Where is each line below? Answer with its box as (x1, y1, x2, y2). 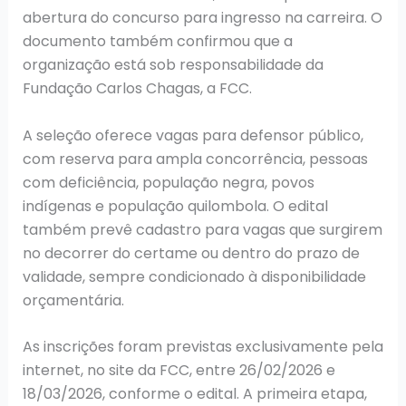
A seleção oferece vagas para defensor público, (22, 124, 363, 146)
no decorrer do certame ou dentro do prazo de (22, 242, 360, 264)
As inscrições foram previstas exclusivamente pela (22, 336, 383, 358)
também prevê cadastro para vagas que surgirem (22, 218, 382, 240)
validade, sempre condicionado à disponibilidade (22, 266, 366, 287)
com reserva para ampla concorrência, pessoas (22, 148, 368, 169)
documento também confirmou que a (22, 30, 293, 52)
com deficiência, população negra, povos (22, 171, 314, 193)
